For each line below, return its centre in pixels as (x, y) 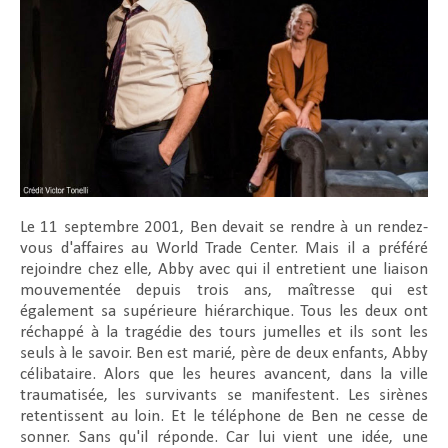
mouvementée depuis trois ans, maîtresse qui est (224, 290)
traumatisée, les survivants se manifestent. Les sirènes (224, 395)
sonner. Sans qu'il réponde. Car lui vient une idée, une (224, 437)
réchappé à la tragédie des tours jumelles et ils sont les (224, 332)
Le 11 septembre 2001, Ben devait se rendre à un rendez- (224, 227)
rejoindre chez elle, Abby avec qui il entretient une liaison (224, 269)
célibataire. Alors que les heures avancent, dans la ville (224, 374)
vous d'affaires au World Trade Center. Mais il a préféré (224, 248)
